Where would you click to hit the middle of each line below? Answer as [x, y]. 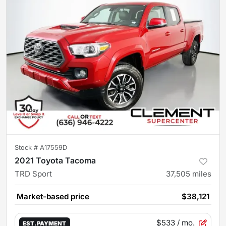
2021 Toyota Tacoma [55, 160]
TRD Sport [33, 174]
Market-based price [53, 196]
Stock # [27, 148]
